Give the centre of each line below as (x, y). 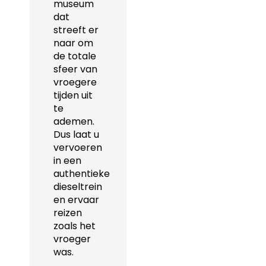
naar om (73, 43)
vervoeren (78, 147)
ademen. (74, 121)
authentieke (82, 173)
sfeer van (75, 69)
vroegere (75, 82)
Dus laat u (76, 134)
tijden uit (73, 95)
